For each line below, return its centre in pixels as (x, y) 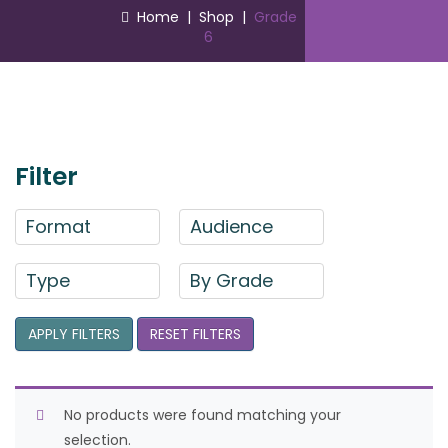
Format (58, 226)
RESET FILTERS (195, 334)
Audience (231, 226)
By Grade (231, 280)
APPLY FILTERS (74, 334)
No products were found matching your (202, 415)
